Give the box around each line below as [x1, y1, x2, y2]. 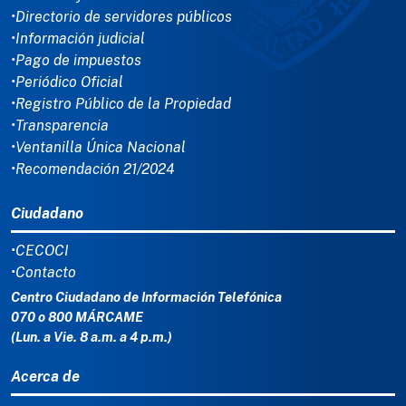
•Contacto [11, 264, 76, 282]
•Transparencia [11, 117, 109, 135]
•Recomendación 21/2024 [11, 160, 175, 179]
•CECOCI [11, 242, 69, 260]
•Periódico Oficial [11, 73, 123, 92]
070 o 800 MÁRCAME [11, 309, 143, 325]
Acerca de [11, 368, 80, 386]
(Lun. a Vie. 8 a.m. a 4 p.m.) [11, 329, 172, 345]
